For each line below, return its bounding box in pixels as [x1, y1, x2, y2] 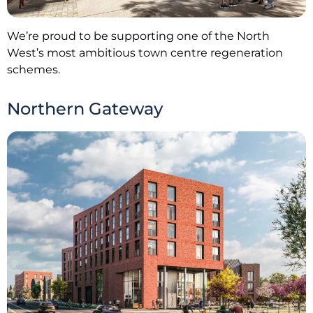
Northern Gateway [7, 99, 163, 119]
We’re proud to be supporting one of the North [7, 29, 270, 43]
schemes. [7, 62, 60, 76]
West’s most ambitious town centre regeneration [7, 45, 283, 59]
